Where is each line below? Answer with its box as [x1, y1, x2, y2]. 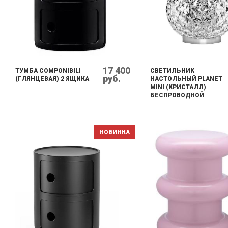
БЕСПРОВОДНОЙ [150, 92, 204, 99]
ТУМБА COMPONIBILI [15, 67, 81, 74]
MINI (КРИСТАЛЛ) [150, 83, 206, 91]
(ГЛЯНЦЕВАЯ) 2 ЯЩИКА [15, 75, 89, 82]
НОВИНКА [99, 129, 130, 136]
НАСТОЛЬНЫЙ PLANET [150, 75, 222, 82]
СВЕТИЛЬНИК [150, 67, 194, 74]
